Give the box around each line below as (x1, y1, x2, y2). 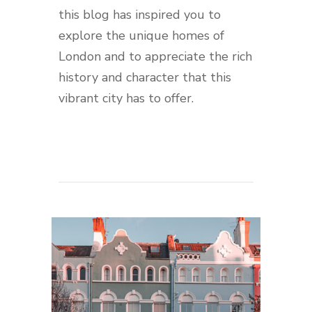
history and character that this (58, 69, 231, 86)
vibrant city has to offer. (58, 90, 194, 107)
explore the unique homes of (58, 27, 224, 44)
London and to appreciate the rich (58, 48, 252, 65)
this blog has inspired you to (58, 6, 221, 23)
